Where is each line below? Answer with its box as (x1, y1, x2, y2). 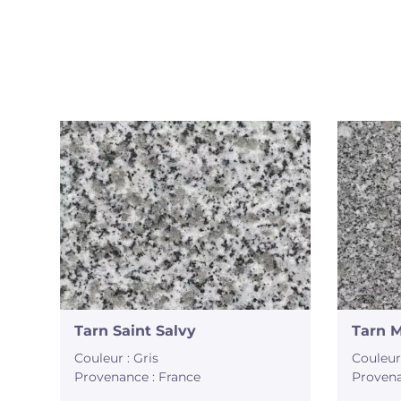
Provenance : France (74, 369, 201, 386)
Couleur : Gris (74, 350, 159, 367)
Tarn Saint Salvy (74, 322, 197, 340)
